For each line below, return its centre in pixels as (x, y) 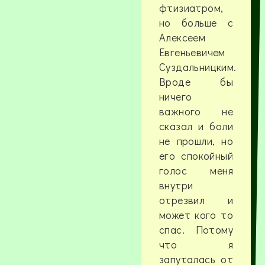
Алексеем (182, 38)
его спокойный (196, 156)
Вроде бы (196, 82)
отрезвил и (196, 200)
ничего (175, 97)
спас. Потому (196, 230)
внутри (176, 185)
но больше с (196, 23)
